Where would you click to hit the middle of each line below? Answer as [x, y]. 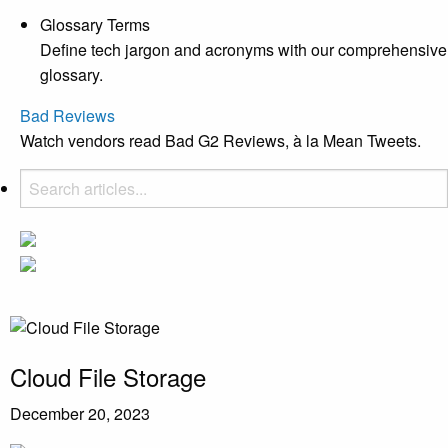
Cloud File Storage [108, 376]
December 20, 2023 [80, 413]
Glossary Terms [95, 24]
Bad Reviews [67, 115]
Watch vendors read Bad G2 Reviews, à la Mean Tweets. [220, 140]
